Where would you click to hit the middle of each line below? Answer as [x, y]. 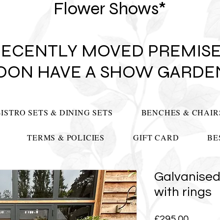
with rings [183, 192]
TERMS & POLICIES [66, 137]
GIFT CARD [156, 137]
